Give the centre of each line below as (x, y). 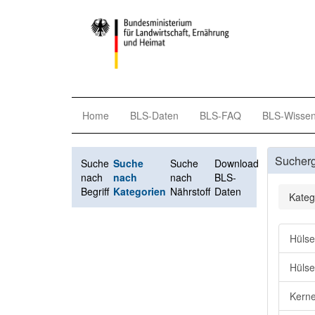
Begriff (95, 191)
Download (237, 163)
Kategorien (140, 191)
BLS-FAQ (220, 115)
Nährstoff (190, 191)
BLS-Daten (154, 115)
